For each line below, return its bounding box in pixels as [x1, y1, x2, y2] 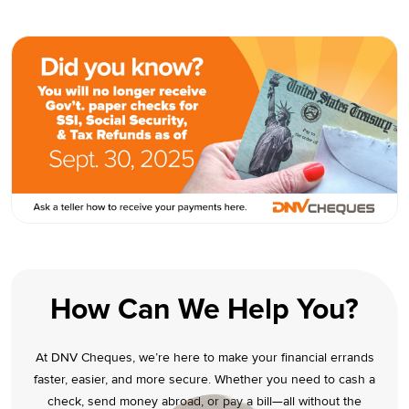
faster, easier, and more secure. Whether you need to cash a [34, 371, 375, 387]
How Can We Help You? [50, 291, 359, 328]
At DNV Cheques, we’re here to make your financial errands [35, 349, 374, 365]
